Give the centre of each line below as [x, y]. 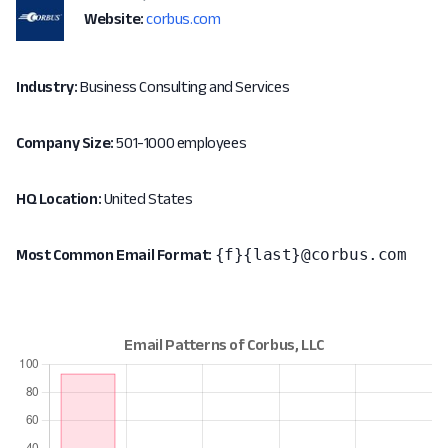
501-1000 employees [180, 142]
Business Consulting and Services [183, 86]
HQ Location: [59, 198]
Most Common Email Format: [114, 254]
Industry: [47, 86]
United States [147, 198]
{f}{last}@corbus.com [310, 254]
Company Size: [65, 142]
